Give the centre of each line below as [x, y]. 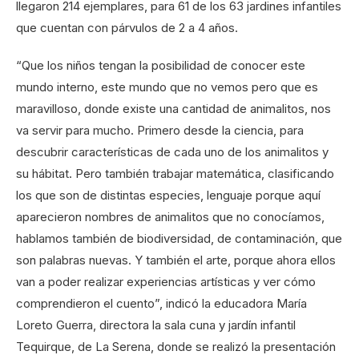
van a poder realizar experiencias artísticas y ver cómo [166, 281]
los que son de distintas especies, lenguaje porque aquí [168, 195]
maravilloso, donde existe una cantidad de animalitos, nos [173, 108]
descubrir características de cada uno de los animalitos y [172, 151]
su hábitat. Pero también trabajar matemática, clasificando [175, 173]
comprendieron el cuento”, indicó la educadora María [161, 303]
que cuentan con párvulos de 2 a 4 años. [127, 27]
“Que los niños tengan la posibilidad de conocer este [161, 65]
